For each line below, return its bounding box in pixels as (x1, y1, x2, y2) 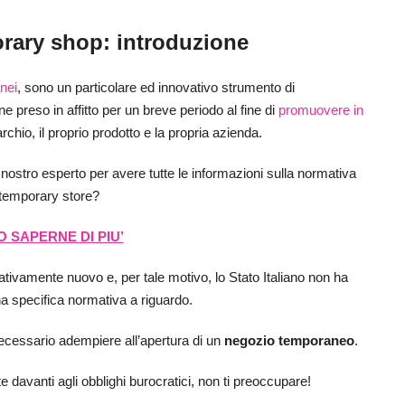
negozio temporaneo (224, 333, 354, 349)
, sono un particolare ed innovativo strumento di (16, 80, 295, 96)
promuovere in (278, 102, 363, 118)
